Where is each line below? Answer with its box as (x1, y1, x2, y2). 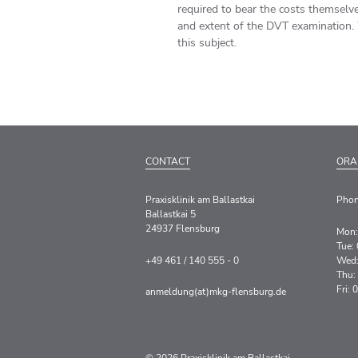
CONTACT (145, 155, 190, 169)
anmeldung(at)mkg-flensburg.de (145, 285, 286, 299)
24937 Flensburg (145, 221, 220, 235)
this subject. (177, 34, 237, 50)
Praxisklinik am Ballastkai (145, 193, 255, 206)
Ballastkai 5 (145, 207, 196, 221)
